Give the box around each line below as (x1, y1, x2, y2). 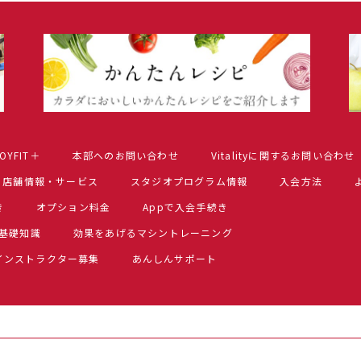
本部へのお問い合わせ (72, 148, 179, 163)
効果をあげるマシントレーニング (73, 226, 233, 240)
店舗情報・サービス (2, 174, 99, 189)
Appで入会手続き (143, 200, 229, 214)
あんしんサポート (131, 251, 218, 266)
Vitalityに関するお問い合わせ (210, 148, 355, 163)
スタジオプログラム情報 (131, 174, 248, 189)
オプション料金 (35, 200, 111, 214)
